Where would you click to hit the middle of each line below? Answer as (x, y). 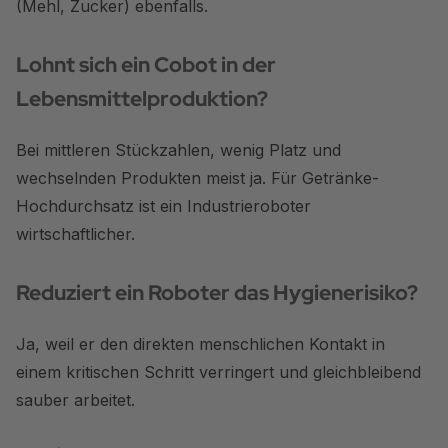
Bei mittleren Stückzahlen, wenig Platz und (178, 149)
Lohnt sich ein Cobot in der (146, 64)
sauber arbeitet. (75, 399)
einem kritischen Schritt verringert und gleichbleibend (218, 371)
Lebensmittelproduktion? (142, 98)
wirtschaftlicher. (75, 233)
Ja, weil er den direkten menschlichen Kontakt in (200, 343)
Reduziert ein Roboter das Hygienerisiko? (217, 292)
